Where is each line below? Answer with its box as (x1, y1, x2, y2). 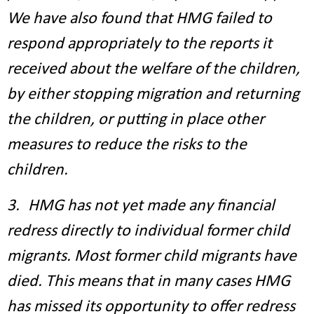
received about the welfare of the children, (7, 61, 300, 78)
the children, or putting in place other (7, 111, 264, 128)
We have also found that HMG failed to (7, 11, 272, 27)
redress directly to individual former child (7, 223, 289, 240)
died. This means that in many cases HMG (7, 273, 290, 290)
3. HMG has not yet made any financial (7, 198, 275, 214)
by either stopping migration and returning (7, 86, 299, 103)
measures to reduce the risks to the (7, 137, 247, 153)
